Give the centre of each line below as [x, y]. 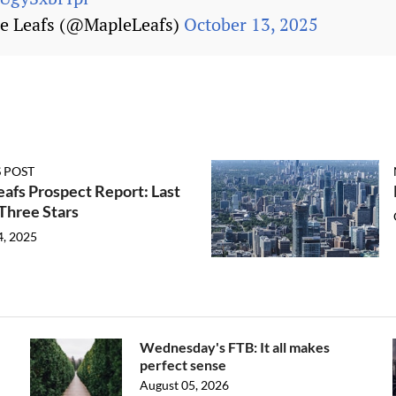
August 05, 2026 [184, 385]
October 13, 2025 [251, 24]
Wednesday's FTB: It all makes [235, 347]
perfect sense [183, 365]
